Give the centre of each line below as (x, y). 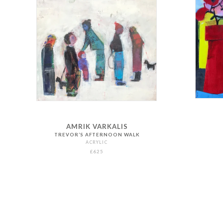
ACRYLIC (97, 142)
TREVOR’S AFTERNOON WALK (97, 134)
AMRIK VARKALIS (97, 126)
